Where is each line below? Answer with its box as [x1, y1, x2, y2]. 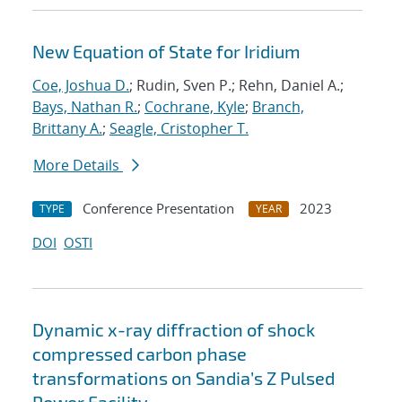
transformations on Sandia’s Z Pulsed [32, 367, 335, 389]
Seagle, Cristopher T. [109, 118, 249, 139]
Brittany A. [32, 118, 102, 139]
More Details [33, 155, 123, 176]
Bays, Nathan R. [32, 97, 137, 118]
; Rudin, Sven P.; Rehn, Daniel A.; [129, 75, 344, 96]
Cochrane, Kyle [144, 97, 245, 118]
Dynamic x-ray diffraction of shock [32, 319, 315, 341]
